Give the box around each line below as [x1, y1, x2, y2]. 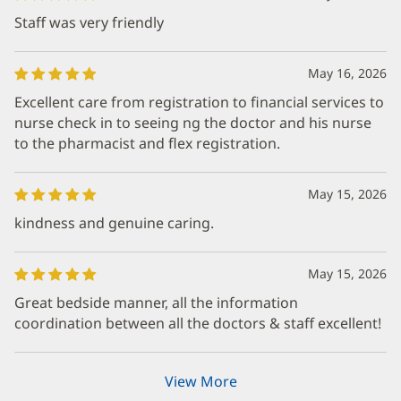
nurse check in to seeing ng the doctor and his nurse [14, 113, 371, 132]
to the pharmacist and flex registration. [14, 133, 280, 153]
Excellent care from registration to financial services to [14, 92, 384, 112]
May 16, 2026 [308, 64, 387, 81]
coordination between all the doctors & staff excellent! [14, 313, 381, 333]
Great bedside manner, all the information [14, 293, 298, 312]
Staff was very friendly [14, 13, 164, 32]
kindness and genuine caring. [14, 213, 214, 233]
